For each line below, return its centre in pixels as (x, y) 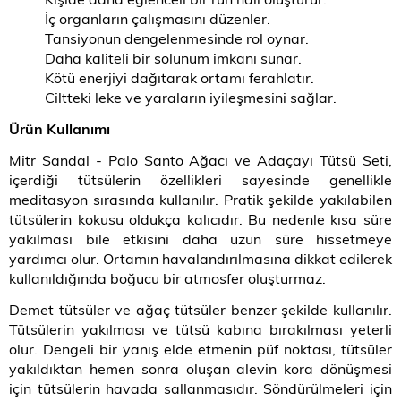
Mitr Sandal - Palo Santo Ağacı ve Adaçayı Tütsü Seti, (200, 160)
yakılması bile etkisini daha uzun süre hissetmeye (200, 239)
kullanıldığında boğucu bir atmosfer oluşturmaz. (167, 278)
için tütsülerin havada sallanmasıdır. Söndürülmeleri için (200, 388)
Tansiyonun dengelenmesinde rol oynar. (177, 38)
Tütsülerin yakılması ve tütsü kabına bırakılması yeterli (200, 329)
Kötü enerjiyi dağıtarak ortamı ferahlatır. (179, 77)
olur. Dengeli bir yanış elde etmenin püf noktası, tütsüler (200, 349)
